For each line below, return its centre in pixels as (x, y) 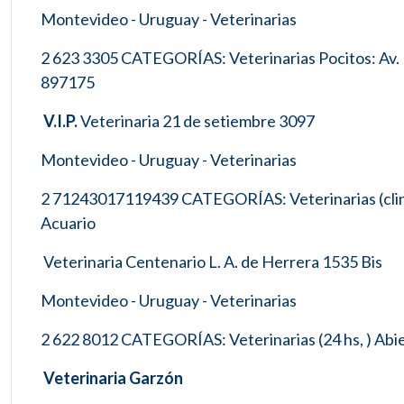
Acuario (68, 223)
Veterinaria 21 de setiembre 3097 (197, 121)
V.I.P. (62, 121)
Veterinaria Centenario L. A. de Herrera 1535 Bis (211, 262)
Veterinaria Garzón (112, 378)
